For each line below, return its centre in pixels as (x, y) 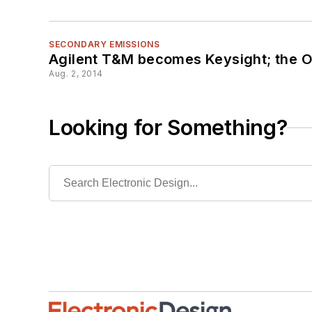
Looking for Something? (168, 128)
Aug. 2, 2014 (76, 74)
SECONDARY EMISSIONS (104, 45)
